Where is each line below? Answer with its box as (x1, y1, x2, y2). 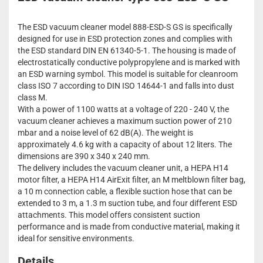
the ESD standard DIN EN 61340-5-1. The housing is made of (18, 46, 236, 56)
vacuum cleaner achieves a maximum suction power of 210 (18, 116, 232, 126)
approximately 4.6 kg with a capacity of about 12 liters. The (18, 140, 232, 150)
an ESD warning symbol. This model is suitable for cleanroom (18, 69, 238, 79)
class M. (18, 93, 48, 103)
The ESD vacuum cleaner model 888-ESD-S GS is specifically (18, 22, 232, 32)
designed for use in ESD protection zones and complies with (18, 34, 232, 44)
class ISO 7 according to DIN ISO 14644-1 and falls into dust (18, 81, 234, 91)
